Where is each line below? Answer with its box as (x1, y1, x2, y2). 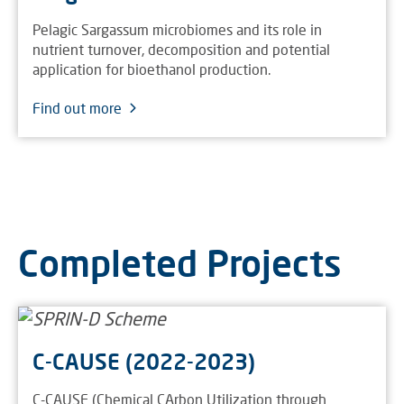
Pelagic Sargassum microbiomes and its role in (32, 21, 322, 38)
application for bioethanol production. (32, 60, 271, 78)
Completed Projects (18, 241, 342, 285)
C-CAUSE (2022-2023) (32, 348, 255, 374)
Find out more (32, 99, 122, 116)
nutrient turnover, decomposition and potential (32, 41, 330, 58)
